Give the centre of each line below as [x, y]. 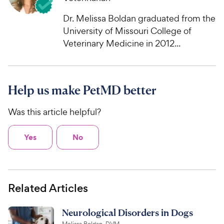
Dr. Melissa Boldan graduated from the [139, 18]
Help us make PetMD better [82, 90]
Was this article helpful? [54, 111]
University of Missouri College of [127, 30]
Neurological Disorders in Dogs [127, 212]
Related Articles [48, 188]
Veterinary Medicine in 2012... [122, 43]
